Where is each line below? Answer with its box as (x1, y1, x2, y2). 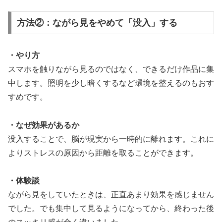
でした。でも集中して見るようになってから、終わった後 (8, 204, 214, 213)
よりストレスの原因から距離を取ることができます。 (8, 148, 198, 157)
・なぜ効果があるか (8, 120, 79, 129)
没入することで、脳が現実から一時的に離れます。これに (8, 134, 214, 143)
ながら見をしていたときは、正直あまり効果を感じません (8, 190, 214, 199)
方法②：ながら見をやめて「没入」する (16, 17, 177, 28)
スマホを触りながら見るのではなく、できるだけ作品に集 (8, 64, 214, 73)
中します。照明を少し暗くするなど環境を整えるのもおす (8, 78, 214, 87)
